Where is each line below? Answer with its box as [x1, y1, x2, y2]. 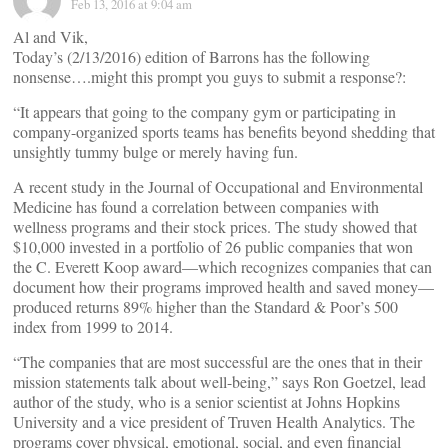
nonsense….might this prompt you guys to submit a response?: [13, 66, 406, 87]
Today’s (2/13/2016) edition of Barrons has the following [13, 46, 370, 67]
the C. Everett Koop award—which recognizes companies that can [13, 256, 432, 277]
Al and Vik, [13, 26, 88, 47]
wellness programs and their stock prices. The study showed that [13, 216, 417, 237]
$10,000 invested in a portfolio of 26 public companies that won [13, 236, 413, 257]
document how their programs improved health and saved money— [13, 276, 434, 297]
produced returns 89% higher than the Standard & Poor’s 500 [13, 296, 398, 317]
